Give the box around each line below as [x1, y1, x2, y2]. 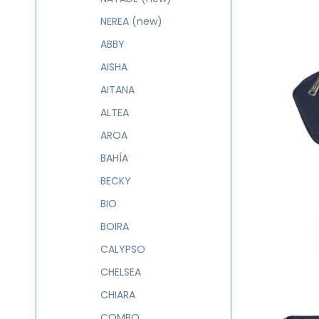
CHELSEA [100, 265, 141, 279]
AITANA [100, 83, 135, 97]
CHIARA [100, 288, 135, 302]
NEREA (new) [100, 14, 162, 28]
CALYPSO [100, 242, 145, 256]
